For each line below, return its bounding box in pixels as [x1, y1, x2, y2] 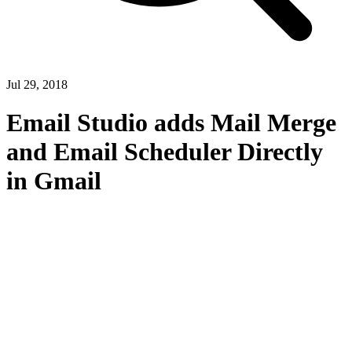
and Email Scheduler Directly [6, 137, 323, 167]
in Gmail [6, 167, 101, 196]
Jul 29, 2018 [6, 78, 68, 91]
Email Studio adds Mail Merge [6, 108, 336, 137]
